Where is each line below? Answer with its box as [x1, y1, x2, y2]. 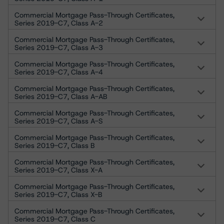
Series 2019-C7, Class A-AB [14, 92, 107, 101]
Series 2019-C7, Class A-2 [14, 18, 103, 27]
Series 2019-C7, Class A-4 [14, 67, 103, 76]
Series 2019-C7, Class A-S [14, 116, 103, 125]
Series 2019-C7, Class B [14, 141, 94, 150]
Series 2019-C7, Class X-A [14, 165, 102, 174]
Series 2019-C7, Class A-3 [14, 43, 103, 52]
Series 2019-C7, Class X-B [14, 190, 102, 199]
